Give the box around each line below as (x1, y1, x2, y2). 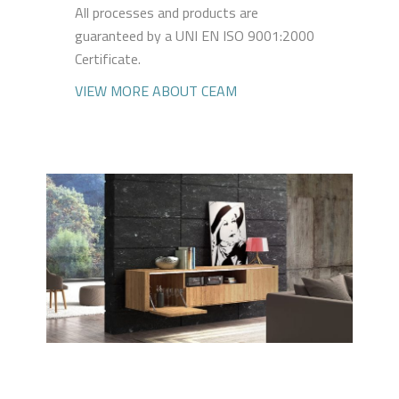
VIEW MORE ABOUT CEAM (75, 79, 237, 102)
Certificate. (75, 47, 141, 69)
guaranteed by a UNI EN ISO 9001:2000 (75, 24, 314, 46)
